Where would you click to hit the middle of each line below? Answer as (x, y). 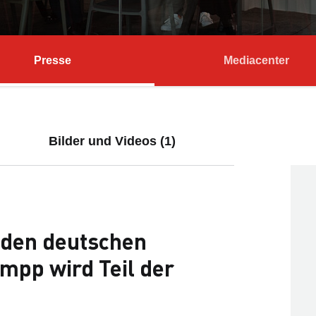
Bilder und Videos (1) (112, 141)
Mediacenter (256, 60)
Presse (53, 60)
